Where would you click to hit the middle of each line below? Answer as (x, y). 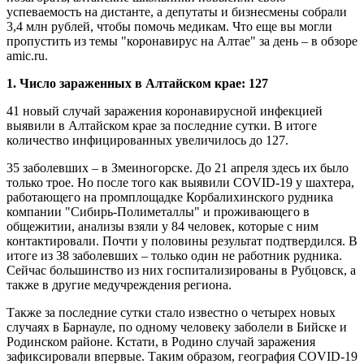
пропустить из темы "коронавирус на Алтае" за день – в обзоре (182, 41)
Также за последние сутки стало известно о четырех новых (171, 313)
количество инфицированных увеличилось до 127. (147, 141)
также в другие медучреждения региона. (119, 285)
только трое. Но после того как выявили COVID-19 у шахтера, (180, 183)
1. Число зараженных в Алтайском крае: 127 (137, 84)
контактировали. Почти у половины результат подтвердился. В (182, 241)
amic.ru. (27, 56)
